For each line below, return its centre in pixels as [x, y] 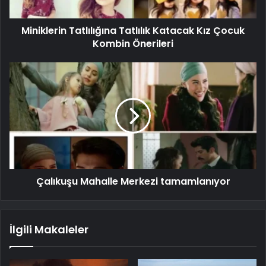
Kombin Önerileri [133, 43]
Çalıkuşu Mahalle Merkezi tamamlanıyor [133, 181]
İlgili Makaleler [49, 229]
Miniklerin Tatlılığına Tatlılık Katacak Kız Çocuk [133, 30]
